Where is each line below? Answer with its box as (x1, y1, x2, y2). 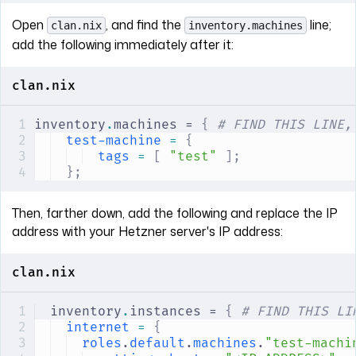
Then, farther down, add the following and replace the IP (12, 204, 338, 222)
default (130, 335, 185, 352)
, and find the (106, 16, 184, 34)
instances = (130, 304, 225, 320)
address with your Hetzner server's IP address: (12, 222, 283, 241)
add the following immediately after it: (12, 36, 234, 54)
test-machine (66, 133, 161, 149)
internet (66, 319, 130, 336)
